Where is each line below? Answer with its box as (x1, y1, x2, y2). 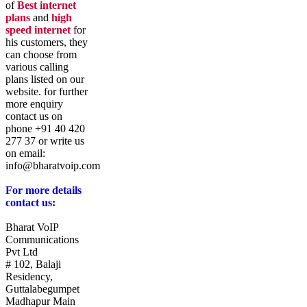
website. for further (5, 85, 88, 97)
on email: (5, 147, 45, 159)
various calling (5, 60, 69, 73)
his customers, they (5, 36, 88, 48)
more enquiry (5, 97, 63, 110)
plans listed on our (5, 73, 84, 85)
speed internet (5, 23, 71, 36)
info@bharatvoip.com (5, 159, 100, 171)
